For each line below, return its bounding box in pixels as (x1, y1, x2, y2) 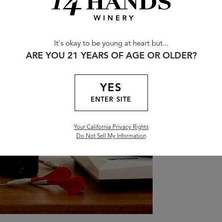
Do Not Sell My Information (76, 133, 146, 140)
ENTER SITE (91, 97, 131, 104)
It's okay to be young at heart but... (54, 40, 168, 48)
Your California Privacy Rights (73, 124, 149, 131)
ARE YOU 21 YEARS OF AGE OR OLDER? (25, 52, 197, 61)
